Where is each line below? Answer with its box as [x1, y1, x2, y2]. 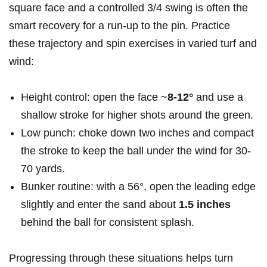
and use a [193, 91, 243, 104]
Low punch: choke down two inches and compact [21, 127, 254, 139]
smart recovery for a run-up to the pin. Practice [9, 20, 230, 32]
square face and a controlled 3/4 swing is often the [9, 2, 248, 14]
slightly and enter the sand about [21, 198, 179, 211]
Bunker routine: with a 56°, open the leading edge [21, 181, 256, 193]
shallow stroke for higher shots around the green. [21, 109, 253, 122]
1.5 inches [179, 198, 231, 211]
